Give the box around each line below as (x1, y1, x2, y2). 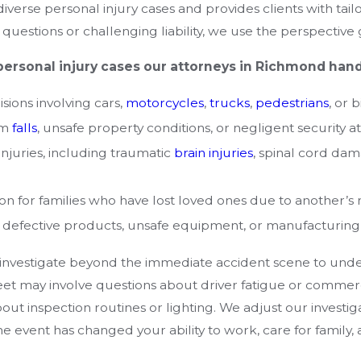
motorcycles (125, 95, 204, 111)
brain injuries (173, 145, 253, 161)
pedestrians (255, 95, 329, 111)
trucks (209, 95, 250, 111)
